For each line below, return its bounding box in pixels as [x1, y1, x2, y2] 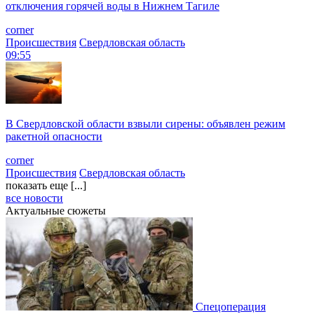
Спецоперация [196, 300, 266, 313]
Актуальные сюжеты [6, 204, 106, 217]
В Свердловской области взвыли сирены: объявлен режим [6, 117, 285, 130]
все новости [6, 191, 63, 204]
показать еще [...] [6, 179, 86, 191]
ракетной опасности [6, 130, 102, 142]
